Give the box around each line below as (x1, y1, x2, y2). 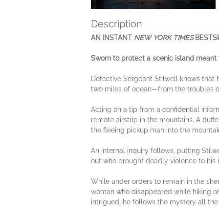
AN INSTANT (91, 34, 134, 42)
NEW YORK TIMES (134, 34, 195, 42)
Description (91, 18, 142, 30)
